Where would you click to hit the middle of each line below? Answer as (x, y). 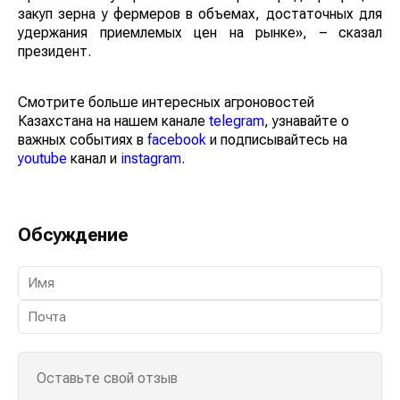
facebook (177, 140)
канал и (94, 159)
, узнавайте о (307, 121)
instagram (151, 159)
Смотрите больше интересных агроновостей (166, 103)
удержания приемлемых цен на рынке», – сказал (200, 33)
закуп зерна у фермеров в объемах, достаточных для (200, 14)
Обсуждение (73, 235)
